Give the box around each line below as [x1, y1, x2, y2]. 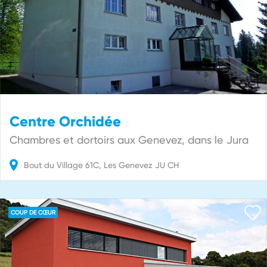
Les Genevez [104, 160, 153, 170]
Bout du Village [24, 160, 83, 170]
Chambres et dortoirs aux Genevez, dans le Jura [10, 133, 249, 146]
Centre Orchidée [10, 112, 121, 130]
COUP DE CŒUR [11, 209, 55, 216]
